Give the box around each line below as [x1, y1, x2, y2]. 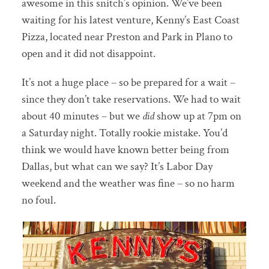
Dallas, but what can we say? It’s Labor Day [21, 159, 213, 174]
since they [21, 91, 68, 107]
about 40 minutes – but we [21, 108, 142, 124]
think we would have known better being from [21, 142, 229, 157]
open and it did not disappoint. [21, 46, 156, 62]
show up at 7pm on [154, 108, 241, 124]
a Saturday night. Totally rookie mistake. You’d [21, 125, 228, 141]
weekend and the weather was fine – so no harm [21, 175, 235, 191]
